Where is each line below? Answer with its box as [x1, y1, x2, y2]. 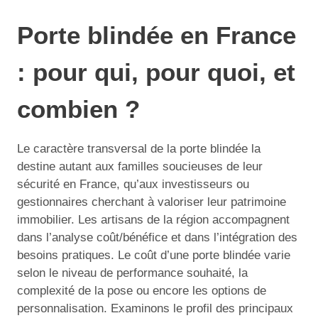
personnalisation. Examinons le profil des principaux [17, 302, 293, 315]
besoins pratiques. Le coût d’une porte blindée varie [17, 248, 290, 262]
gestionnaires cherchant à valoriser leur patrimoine [17, 195, 286, 209]
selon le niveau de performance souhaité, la [17, 266, 248, 280]
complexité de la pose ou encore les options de [17, 284, 266, 297]
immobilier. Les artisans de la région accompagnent [17, 213, 290, 226]
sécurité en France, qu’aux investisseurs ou [17, 177, 249, 191]
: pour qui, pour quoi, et [17, 57, 295, 86]
